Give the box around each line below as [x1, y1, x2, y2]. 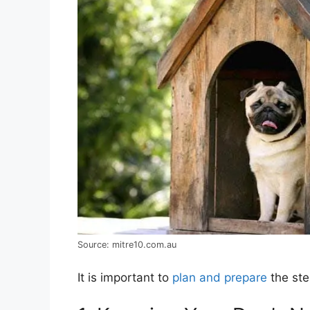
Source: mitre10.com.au [77, 239, 176, 250]
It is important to [77, 270, 172, 284]
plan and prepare [172, 270, 267, 284]
